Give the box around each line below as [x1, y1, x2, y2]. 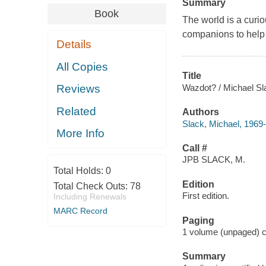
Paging [182, 215, 214, 226]
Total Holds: [53, 165, 106, 176]
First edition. [182, 191, 229, 201]
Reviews [56, 83, 101, 96]
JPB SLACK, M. [182, 154, 245, 165]
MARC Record [53, 205, 107, 216]
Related [56, 104, 97, 118]
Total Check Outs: [53, 180, 130, 191]
